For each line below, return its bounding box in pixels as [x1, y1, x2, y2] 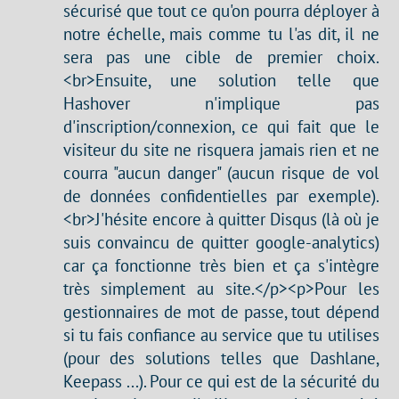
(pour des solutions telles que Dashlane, [62, 346, 379, 370]
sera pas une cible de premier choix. [62, 45, 379, 69]
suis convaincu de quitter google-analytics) [62, 231, 379, 254]
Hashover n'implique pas [62, 92, 379, 115]
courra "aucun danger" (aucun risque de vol [62, 161, 379, 184]
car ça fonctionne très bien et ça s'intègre [62, 254, 379, 277]
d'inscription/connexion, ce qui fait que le [62, 115, 379, 138]
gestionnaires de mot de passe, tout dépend [62, 300, 379, 323]
